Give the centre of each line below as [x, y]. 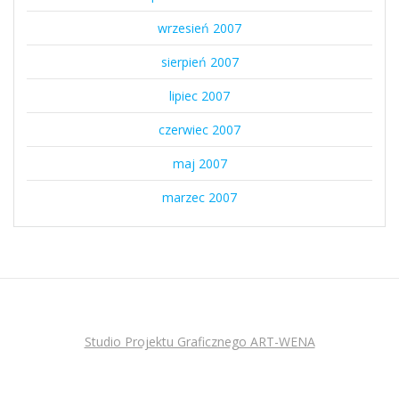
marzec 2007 [199, 198]
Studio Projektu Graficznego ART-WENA [199, 342]
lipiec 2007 [199, 96]
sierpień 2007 [199, 62]
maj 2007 [199, 164]
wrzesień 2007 [199, 28]
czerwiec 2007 [199, 130]
